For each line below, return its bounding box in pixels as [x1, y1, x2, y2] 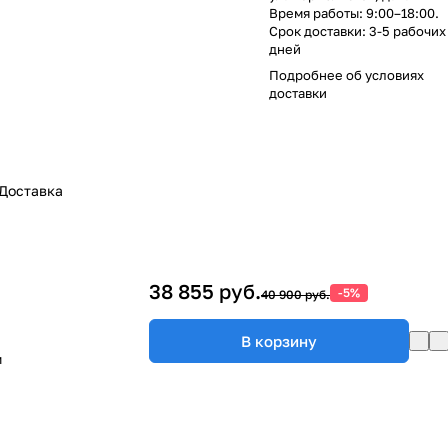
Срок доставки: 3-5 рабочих [269, 22, 446, 39]
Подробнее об [269, 66, 365, 83]
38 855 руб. [149, 279, 261, 304]
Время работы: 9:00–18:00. [269, 4, 439, 21]
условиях [365, 66, 424, 83]
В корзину [241, 331, 317, 350]
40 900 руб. [261, 287, 330, 303]
